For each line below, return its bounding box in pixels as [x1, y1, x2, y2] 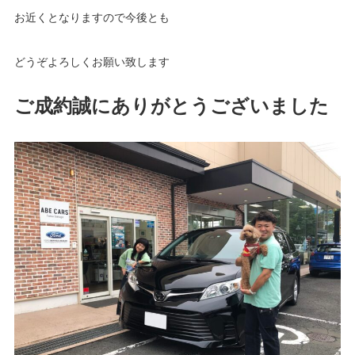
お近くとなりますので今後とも [13, 10, 170, 24]
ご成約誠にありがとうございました [13, 94, 329, 117]
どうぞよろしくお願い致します [13, 54, 170, 68]
